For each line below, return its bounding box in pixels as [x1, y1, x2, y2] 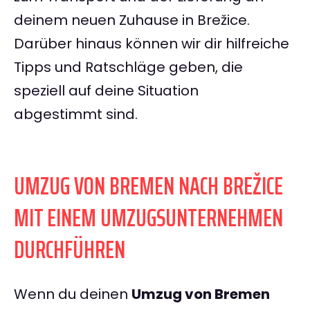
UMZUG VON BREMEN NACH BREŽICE [14, 166, 283, 206]
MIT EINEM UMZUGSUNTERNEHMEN [14, 198, 283, 238]
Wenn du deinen [14, 284, 131, 304]
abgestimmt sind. [14, 104, 138, 125]
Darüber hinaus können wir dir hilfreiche [14, 34, 289, 54]
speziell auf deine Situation [14, 81, 199, 101]
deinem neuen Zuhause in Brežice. [14, 10, 250, 30]
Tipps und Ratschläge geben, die [14, 57, 243, 77]
